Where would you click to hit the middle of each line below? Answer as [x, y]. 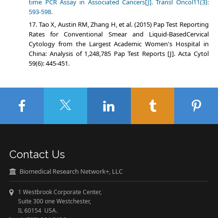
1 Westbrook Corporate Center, [58, 192]
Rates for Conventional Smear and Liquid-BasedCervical [119, 34]
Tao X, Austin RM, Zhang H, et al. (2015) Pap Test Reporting [124, 25]
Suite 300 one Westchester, [50, 201]
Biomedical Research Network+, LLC [70, 172]
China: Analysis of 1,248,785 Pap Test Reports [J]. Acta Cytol [119, 54]
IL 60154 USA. [34, 211]
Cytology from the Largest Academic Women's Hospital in [119, 44]
